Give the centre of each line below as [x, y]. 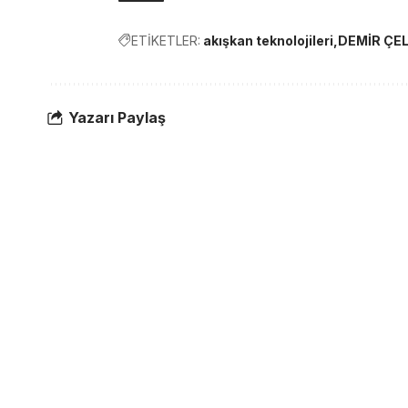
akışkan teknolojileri [268, 41]
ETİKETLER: [166, 41]
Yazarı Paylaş [117, 117]
